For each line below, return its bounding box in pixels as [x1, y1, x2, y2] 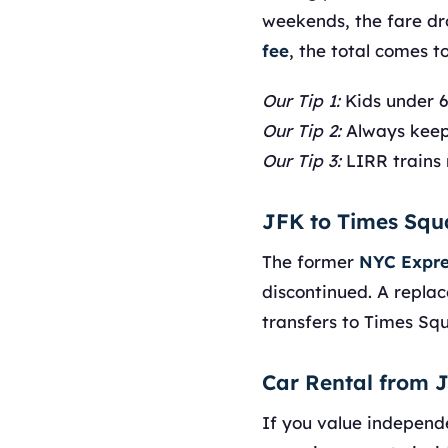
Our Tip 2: [262, 120, 341, 141]
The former [262, 251, 359, 272]
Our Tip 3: [262, 150, 341, 171]
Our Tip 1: [262, 90, 340, 111]
